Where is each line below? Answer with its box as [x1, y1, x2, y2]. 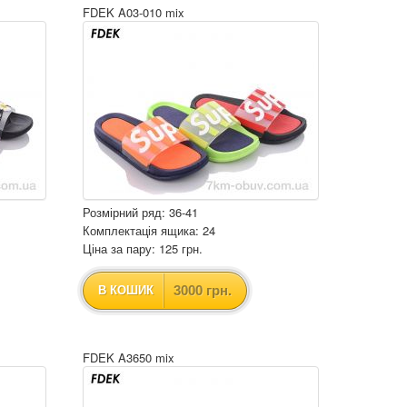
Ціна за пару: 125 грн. [83, 240, 203, 257]
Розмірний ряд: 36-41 [83, 203, 198, 221]
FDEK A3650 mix [83, 349, 174, 366]
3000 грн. [174, 283, 232, 298]
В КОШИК [98, 283, 154, 297]
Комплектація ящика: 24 [83, 222, 215, 239]
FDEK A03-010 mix [83, 4, 184, 21]
